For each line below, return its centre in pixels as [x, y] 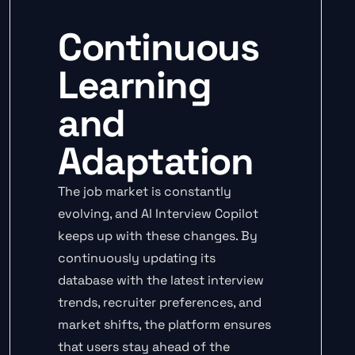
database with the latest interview [161, 281]
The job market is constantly [145, 192]
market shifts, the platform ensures [164, 325]
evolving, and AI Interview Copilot [158, 214]
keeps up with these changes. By [158, 236]
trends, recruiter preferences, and [160, 303]
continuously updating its [137, 258]
